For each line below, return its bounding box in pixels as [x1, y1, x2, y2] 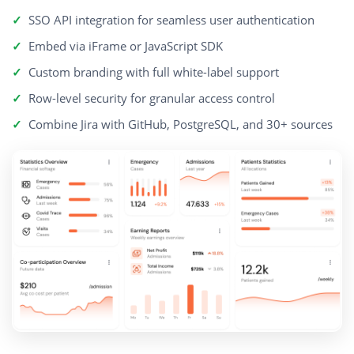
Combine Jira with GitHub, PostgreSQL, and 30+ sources [28, 116, 333, 133]
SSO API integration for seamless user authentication [28, 12, 314, 28]
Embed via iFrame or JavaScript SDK [28, 38, 223, 55]
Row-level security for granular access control [28, 90, 275, 107]
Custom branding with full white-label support [28, 64, 279, 81]
